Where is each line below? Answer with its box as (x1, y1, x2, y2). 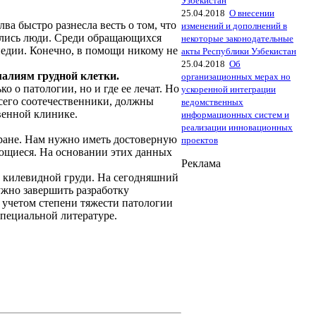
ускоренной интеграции (181, 84, 276, 95)
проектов (181, 135, 218, 145)
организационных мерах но (181, 71, 291, 82)
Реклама (181, 157, 221, 169)
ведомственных (181, 97, 243, 107)
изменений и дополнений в (181, 20, 287, 31)
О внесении (229, 8, 274, 18)
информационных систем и (181, 109, 289, 120)
